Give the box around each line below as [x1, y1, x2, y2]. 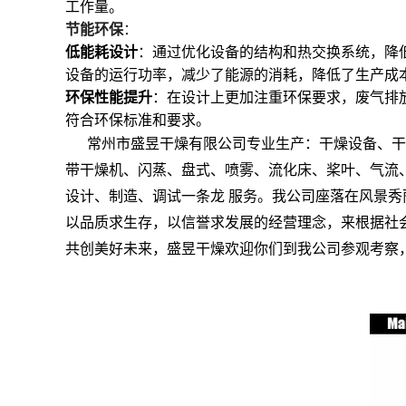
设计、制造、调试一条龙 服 [65, 188, 243, 204]
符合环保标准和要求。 [65, 112, 210, 128]
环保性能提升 [65, 90, 152, 105]
